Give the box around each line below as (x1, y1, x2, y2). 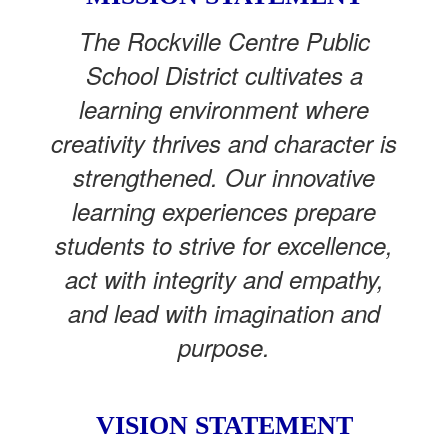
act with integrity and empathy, (64, 262, 384, 296)
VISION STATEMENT (95, 411, 353, 440)
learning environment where (79, 92, 369, 126)
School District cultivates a (85, 58, 363, 92)
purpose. (178, 330, 270, 364)
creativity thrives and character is (51, 126, 397, 160)
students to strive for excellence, (55, 228, 393, 262)
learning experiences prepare (72, 194, 376, 228)
